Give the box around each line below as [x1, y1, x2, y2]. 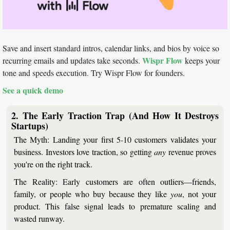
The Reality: [14, 176, 57, 187]
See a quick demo [3, 84, 63, 96]
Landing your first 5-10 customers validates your [49, 133, 216, 145]
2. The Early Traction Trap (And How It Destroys [11, 108, 219, 122]
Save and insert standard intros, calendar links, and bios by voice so [3, 42, 219, 53]
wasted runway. [14, 213, 65, 224]
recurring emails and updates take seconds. [3, 54, 142, 66]
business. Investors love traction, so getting [14, 146, 154, 157]
